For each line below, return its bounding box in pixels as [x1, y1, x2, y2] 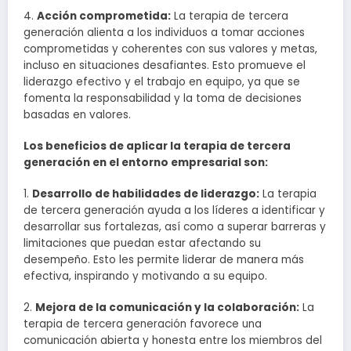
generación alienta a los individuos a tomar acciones [24, 24, 305, 40]
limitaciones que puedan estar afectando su [24, 236, 261, 251]
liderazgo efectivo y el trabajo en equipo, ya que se [24, 74, 300, 89]
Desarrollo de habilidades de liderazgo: [32, 186, 259, 202]
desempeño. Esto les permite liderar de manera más [24, 252, 304, 268]
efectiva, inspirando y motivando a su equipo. [24, 269, 267, 284]
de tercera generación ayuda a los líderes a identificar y [24, 203, 325, 219]
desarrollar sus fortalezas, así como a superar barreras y [24, 219, 326, 235]
